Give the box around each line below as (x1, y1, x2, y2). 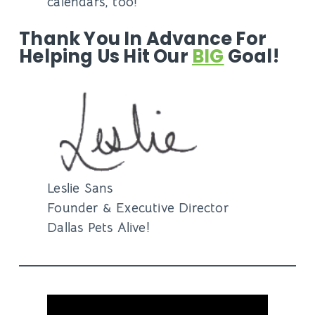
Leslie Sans (47, 179, 113, 198)
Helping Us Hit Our (19, 43, 192, 69)
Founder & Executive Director (47, 199, 229, 217)
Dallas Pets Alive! (47, 219, 150, 237)
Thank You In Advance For (19, 25, 266, 51)
